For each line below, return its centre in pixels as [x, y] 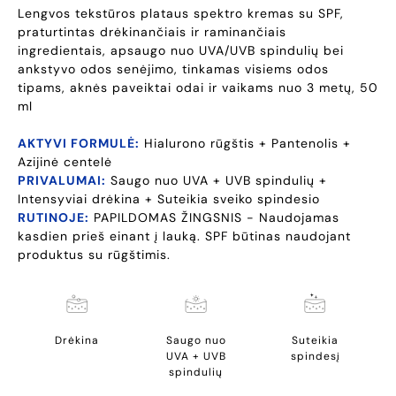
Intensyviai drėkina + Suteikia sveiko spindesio [169, 199]
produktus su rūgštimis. [94, 255]
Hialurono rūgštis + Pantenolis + [245, 144]
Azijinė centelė [65, 162]
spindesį [315, 357]
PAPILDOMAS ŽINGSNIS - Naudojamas [214, 218]
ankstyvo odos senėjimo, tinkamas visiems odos [173, 69]
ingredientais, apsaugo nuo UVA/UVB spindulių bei [181, 51]
